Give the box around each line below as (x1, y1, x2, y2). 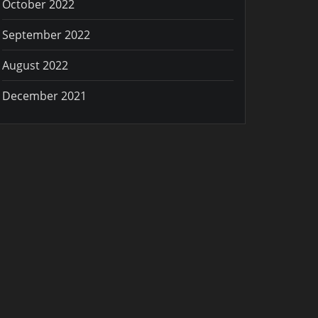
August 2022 (2, 57, 68, 73)
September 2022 (2, 26, 90, 43)
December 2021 (2, 87, 87, 104)
